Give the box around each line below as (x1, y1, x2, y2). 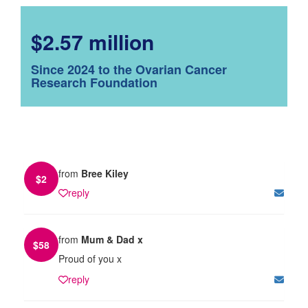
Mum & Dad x (81, 232, 143, 246)
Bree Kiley (81, 166, 129, 180)
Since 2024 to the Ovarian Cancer (31, 60, 227, 78)
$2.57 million (31, 26, 154, 56)
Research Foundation (31, 73, 157, 91)
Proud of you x (58, 251, 122, 265)
